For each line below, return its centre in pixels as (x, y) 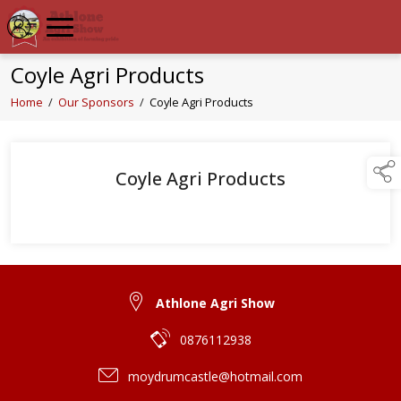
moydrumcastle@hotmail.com (215, 377)
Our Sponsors (96, 102)
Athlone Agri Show (215, 303)
